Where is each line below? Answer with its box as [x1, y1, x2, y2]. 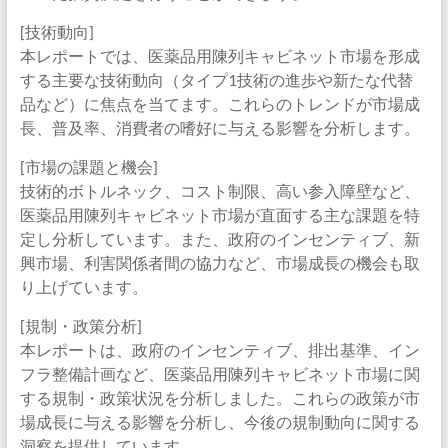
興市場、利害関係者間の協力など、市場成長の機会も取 [19, 253, 420, 272]
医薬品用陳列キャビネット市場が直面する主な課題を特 [19, 205, 420, 224]
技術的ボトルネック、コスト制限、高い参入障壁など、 [19, 181, 420, 200]
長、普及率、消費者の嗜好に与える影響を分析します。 [19, 118, 420, 137]
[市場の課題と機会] [19, 157, 158, 176]
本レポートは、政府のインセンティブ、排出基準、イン [19, 340, 420, 359]
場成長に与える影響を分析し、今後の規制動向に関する [19, 412, 420, 431]
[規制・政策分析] [19, 316, 142, 335]
